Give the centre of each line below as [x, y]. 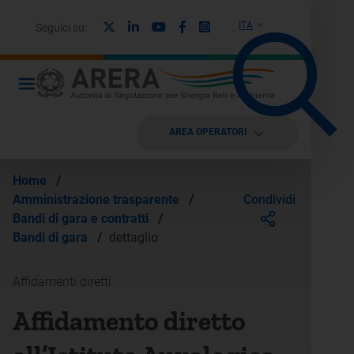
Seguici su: [61, 27]
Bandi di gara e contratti [82, 218]
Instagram [238, 26]
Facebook [213, 26]
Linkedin [162, 26]
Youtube [188, 26]
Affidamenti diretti [62, 282]
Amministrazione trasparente [98, 200]
